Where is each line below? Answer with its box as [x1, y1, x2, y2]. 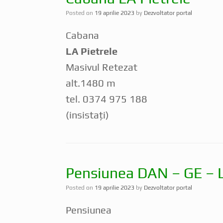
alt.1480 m [66, 77, 115, 89]
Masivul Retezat [66, 61, 137, 73]
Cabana [66, 29, 99, 41]
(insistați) [66, 109, 109, 120]
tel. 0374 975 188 [66, 93, 147, 105]
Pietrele [81, 45, 117, 57]
